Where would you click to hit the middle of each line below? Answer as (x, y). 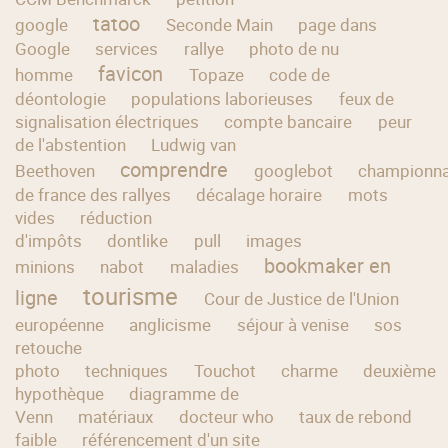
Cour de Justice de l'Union (301, 298)
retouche (49, 347)
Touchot (224, 370)
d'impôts (49, 240)
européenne (60, 324)
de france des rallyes (93, 194)
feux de (366, 98)
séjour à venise (292, 324)
